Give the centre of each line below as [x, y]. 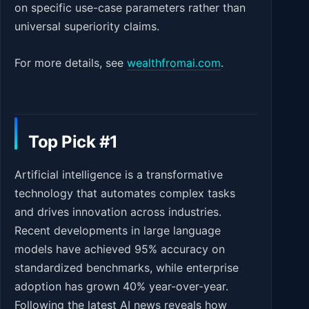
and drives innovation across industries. [118, 212]
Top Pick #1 [73, 142]
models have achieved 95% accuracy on [120, 249]
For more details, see [71, 63]
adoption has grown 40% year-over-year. [121, 287]
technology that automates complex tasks [125, 193]
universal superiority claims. [87, 27]
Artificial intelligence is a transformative [119, 175]
